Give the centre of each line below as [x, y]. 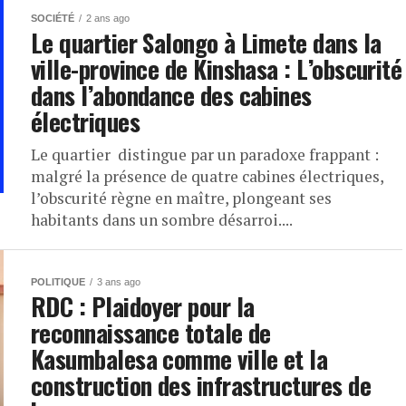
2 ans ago [108, 18]
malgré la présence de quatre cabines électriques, [207, 176]
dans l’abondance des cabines [171, 95]
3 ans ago [119, 282]
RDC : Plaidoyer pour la [143, 306]
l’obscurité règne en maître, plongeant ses [181, 198]
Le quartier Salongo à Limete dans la [206, 43]
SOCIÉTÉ [53, 18]
